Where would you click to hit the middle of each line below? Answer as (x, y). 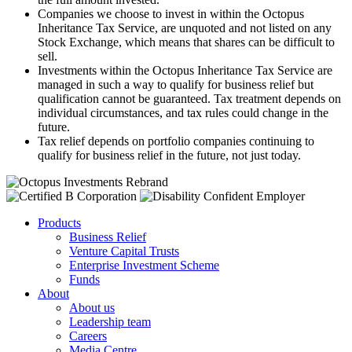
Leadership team (110, 321)
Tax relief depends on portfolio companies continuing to (176, 141)
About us (92, 307)
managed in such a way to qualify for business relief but (176, 84)
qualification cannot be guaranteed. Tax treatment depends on (189, 98)
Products (59, 222)
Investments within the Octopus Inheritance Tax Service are (185, 70)
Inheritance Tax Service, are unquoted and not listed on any (185, 27)
